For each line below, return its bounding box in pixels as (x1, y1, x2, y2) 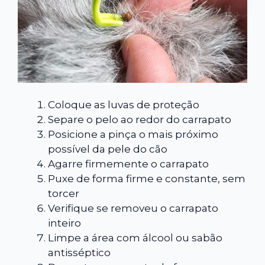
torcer (48, 188, 79, 200)
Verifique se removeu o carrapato (48, 202, 218, 215)
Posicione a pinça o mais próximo (48, 128, 218, 141)
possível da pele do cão (48, 143, 167, 156)
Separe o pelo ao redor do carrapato (48, 114, 231, 126)
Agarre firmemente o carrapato (48, 158, 209, 170)
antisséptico (48, 247, 111, 259)
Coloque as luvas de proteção (48, 99, 199, 111)
